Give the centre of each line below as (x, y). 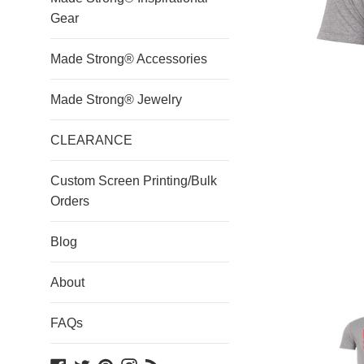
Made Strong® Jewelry (116, 100)
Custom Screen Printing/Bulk (134, 181)
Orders (70, 201)
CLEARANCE (91, 140)
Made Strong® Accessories (129, 59)
